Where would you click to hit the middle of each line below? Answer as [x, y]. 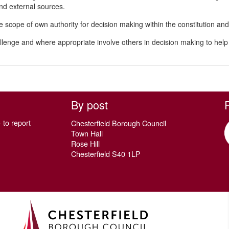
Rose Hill [85, 143]
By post [89, 105]
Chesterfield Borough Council [119, 123]
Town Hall [87, 133]
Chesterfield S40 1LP [106, 154]
